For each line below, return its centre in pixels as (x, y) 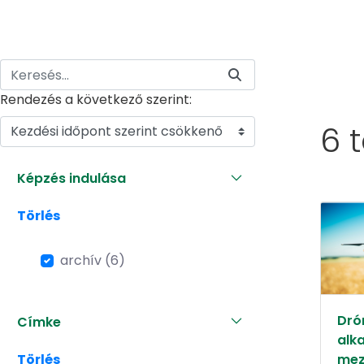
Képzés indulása (71, 179)
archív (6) (93, 260)
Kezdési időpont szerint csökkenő (117, 132)
